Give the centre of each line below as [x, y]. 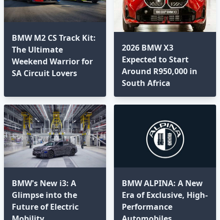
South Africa [146, 83]
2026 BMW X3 [148, 47]
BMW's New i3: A [44, 183]
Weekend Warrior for [52, 61]
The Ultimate [37, 49]
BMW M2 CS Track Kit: [54, 38]
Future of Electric [45, 206]
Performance [147, 206]
